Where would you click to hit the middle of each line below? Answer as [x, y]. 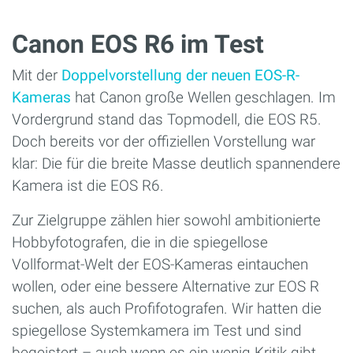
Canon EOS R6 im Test [138, 44]
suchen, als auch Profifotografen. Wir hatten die [167, 308]
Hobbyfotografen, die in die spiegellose [140, 242]
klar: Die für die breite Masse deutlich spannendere [176, 163]
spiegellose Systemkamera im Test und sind [157, 330]
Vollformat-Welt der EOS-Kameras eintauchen [160, 264]
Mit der [37, 75]
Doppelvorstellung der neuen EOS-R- [180, 75]
